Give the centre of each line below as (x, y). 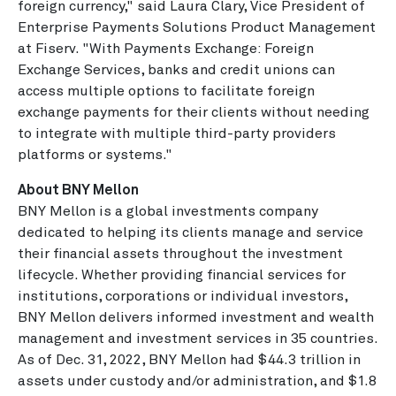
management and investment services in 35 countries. (198, 339)
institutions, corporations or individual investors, (183, 296)
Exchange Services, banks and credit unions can (176, 70)
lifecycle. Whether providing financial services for (182, 275)
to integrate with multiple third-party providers (177, 133)
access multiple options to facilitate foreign (166, 91)
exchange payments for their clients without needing (194, 112)
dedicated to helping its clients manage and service (190, 232)
